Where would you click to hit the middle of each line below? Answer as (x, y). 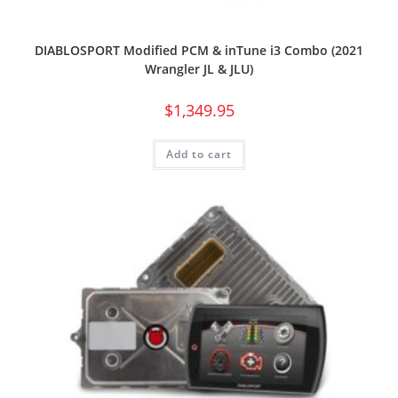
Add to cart (199, 154)
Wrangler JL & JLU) (199, 68)
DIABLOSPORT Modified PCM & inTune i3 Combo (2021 (199, 50)
